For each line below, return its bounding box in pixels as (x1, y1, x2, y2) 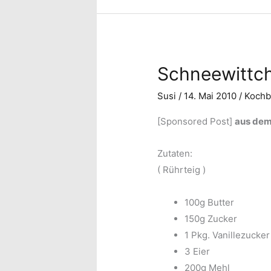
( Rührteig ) (157, 164, 206, 176)
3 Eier (184, 245, 211, 257)
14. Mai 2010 (184, 90, 240, 102)
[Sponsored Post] (157, 116, 235, 128)
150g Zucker (184, 212, 238, 224)
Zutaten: (157, 148, 193, 160)
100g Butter (184, 196, 235, 208)
